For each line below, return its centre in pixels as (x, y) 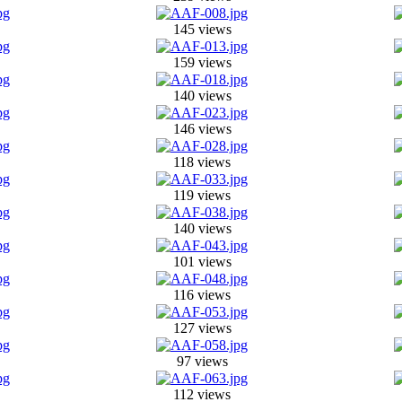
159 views (202, 62)
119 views (202, 195)
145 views (202, 29)
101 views (202, 262)
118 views (202, 162)
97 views (202, 361)
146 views (202, 129)
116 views (202, 295)
